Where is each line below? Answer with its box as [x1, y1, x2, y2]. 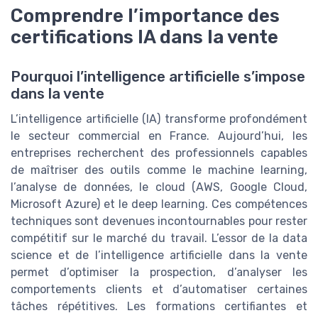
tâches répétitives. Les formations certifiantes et [11, 299, 307, 313]
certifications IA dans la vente [11, 26, 278, 48]
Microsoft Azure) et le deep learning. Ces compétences [11, 197, 307, 211]
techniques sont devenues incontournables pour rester [11, 214, 307, 228]
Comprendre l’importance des [11, 4, 280, 26]
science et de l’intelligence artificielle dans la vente [11, 248, 307, 262]
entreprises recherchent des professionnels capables [11, 146, 307, 160]
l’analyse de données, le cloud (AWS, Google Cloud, [11, 180, 307, 194]
